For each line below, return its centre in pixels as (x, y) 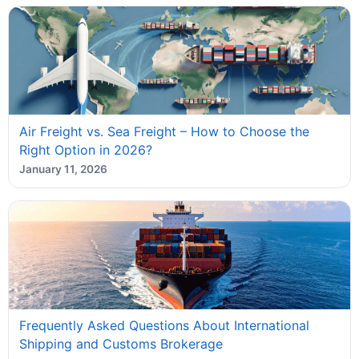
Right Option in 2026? (85, 149)
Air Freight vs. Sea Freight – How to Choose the (164, 131)
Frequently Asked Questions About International (164, 326)
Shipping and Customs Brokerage (121, 344)
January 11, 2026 (63, 169)
